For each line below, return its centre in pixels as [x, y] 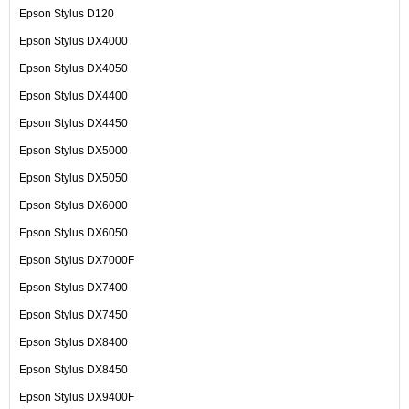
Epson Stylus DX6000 [73, 205]
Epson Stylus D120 [67, 13]
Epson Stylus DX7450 [73, 315]
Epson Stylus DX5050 [73, 178]
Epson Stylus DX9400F [77, 397]
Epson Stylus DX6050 [73, 232]
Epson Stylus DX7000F [77, 260]
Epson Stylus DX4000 [73, 41]
